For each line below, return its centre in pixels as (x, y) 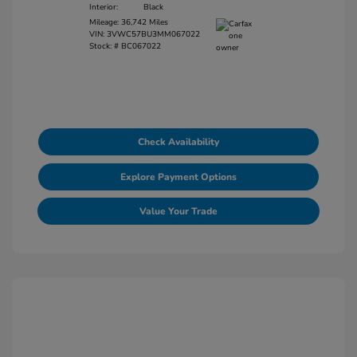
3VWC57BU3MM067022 (153, 34)
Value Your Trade (178, 211)
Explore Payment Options (178, 177)
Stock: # (104, 46)
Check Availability (178, 142)
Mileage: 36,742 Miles (129, 22)
